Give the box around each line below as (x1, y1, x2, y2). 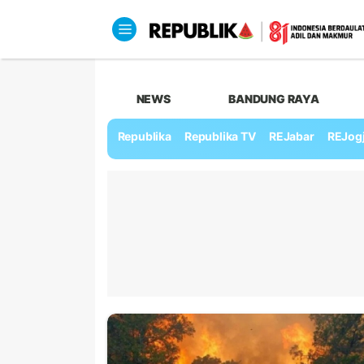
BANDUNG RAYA (228, 91, 319, 106)
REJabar (268, 129, 314, 144)
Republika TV (184, 129, 256, 144)
